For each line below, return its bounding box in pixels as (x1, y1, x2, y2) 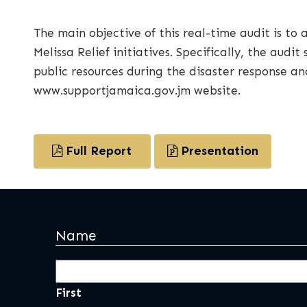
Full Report (62, 143, 132, 159)
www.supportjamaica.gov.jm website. (33, 84, 241, 98)
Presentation (177, 143, 258, 159)
